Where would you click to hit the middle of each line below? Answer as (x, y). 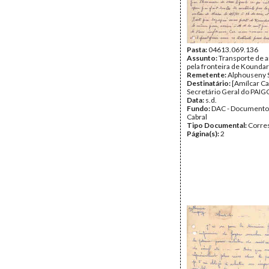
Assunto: (203, 58)
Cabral (197, 117)
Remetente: (207, 75)
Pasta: (198, 50)
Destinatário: (209, 83)
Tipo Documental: (217, 125)
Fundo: (199, 108)
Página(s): (204, 134)
